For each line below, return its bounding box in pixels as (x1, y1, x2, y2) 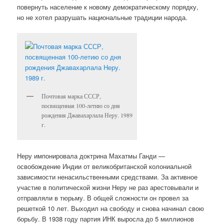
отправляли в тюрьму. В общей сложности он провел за (17, 193, 189, 203)
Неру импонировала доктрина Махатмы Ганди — (17, 151, 165, 161)
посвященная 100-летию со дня (41, 101, 120, 109)
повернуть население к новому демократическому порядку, (17, 1, 199, 11)
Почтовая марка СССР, (41, 91, 101, 100)
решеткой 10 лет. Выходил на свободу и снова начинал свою (17, 203, 204, 213)
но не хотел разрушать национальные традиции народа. (17, 12, 188, 22)
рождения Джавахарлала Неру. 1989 (41, 110, 133, 119)
